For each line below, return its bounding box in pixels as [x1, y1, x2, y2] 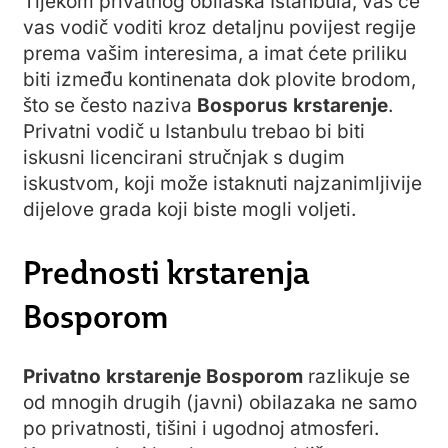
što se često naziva [23, 93, 197, 117]
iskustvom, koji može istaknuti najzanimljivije [23, 171, 422, 195]
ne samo [341, 391, 417, 414]
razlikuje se [303, 365, 410, 388]
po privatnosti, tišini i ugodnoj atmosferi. [23, 417, 379, 440]
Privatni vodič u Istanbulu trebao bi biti [23, 119, 365, 143]
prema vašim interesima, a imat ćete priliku [23, 41, 407, 65]
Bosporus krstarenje [197, 93, 388, 117]
